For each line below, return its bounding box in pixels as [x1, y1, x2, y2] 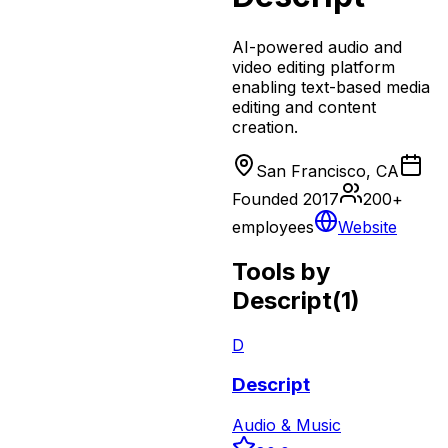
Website [338, 216, 397, 237]
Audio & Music [232, 415, 341, 436]
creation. [232, 116, 298, 137]
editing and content [232, 96, 376, 117]
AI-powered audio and [232, 36, 402, 57]
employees [232, 216, 314, 237]
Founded [232, 188, 303, 209]
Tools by [232, 256, 330, 286]
